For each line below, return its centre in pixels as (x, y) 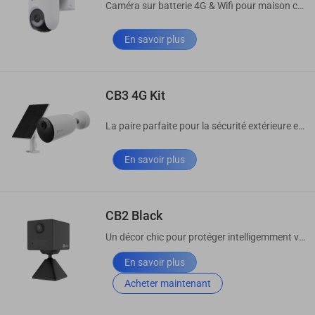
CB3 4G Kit (135, 96)
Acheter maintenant (168, 284)
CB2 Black (134, 216)
